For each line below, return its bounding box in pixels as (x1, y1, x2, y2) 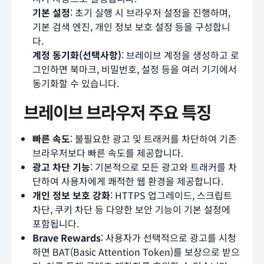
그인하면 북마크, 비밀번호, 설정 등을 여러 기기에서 (32, 62, 237, 77)
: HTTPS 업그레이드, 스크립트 (110, 188, 232, 203)
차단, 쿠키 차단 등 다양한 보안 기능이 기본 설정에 (32, 202, 230, 217)
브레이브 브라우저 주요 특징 (24, 100, 211, 124)
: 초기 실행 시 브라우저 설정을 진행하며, (70, 5, 230, 20)
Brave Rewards (32, 230, 101, 245)
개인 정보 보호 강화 (32, 188, 110, 203)
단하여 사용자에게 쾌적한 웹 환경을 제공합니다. (32, 174, 223, 189)
